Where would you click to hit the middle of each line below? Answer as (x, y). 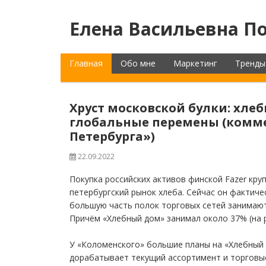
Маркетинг (195, 63)
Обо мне (138, 63)
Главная (86, 63)
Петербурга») (112, 136)
